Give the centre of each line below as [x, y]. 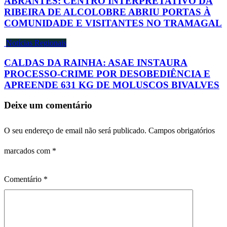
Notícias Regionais [36, 43]
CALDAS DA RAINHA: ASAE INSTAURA [96, 62]
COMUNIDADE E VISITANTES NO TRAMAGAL [113, 23]
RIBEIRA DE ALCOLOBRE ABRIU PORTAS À [107, 12]
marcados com [28, 151]
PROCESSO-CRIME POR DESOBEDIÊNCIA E [107, 73]
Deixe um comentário [48, 105]
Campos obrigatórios [182, 131]
